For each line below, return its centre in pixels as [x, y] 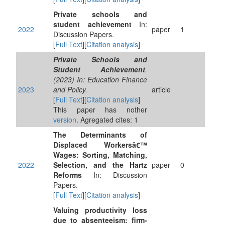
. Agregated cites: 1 [107, 120]
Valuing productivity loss [100, 210]
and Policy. [70, 89]
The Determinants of [100, 135]
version [65, 120]
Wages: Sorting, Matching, [100, 155]
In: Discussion [115, 175]
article [161, 89]
